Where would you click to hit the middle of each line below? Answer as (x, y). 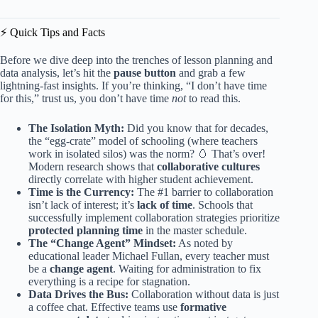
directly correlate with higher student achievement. (141, 180)
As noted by (204, 243)
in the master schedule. (195, 231)
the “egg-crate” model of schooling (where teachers (143, 141)
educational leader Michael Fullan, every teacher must (149, 256)
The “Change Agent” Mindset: (102, 243)
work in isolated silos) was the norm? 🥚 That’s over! (147, 154)
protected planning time (86, 231)
